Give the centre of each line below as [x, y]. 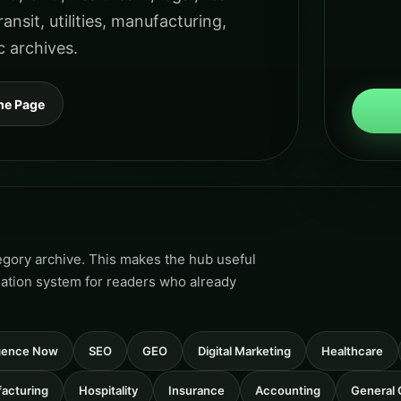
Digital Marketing [244, 351]
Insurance [196, 390]
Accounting [288, 390]
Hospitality [108, 390]
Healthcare [352, 351]
